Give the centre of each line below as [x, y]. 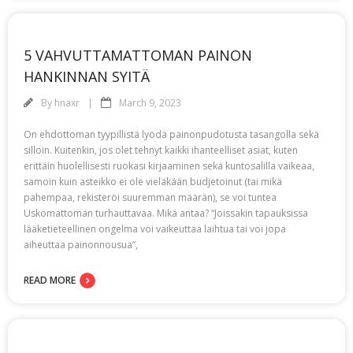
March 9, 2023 [150, 103]
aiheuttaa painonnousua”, [81, 245]
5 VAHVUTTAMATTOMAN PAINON [138, 55]
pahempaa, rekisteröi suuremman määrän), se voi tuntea [150, 197]
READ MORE [50, 280]
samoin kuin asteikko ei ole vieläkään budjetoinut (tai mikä [153, 182]
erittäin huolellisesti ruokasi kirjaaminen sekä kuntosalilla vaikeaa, [169, 166]
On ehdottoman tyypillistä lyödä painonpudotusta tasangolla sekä [171, 134]
